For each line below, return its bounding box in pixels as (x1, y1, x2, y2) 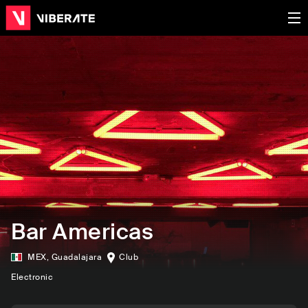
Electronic (11, 271, 53, 283)
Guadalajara (51, 252, 102, 263)
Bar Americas (11, 217, 153, 246)
